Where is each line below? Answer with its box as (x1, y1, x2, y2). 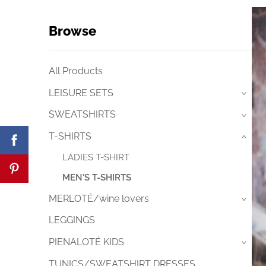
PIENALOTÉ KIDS (49, 236, 124, 248)
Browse (49, 23, 96, 39)
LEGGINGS (49, 214, 95, 226)
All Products (49, 65, 103, 77)
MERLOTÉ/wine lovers (49, 192, 149, 204)
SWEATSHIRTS (49, 109, 116, 121)
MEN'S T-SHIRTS (62, 172, 131, 183)
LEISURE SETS (49, 87, 113, 99)
